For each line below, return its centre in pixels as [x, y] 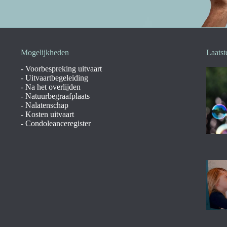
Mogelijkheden [45, 52]
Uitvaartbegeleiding [56, 78]
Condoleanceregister [58, 123]
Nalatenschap [47, 105]
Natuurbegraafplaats [57, 96]
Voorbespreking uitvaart [63, 68]
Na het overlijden [53, 87]
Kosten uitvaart [49, 114]
